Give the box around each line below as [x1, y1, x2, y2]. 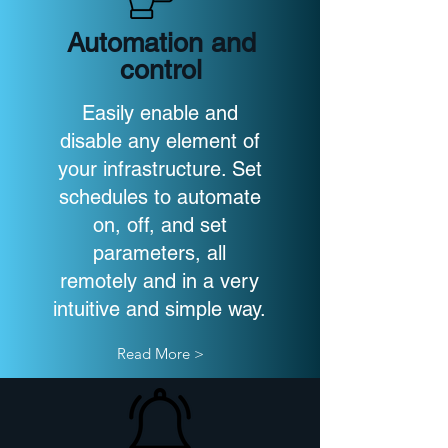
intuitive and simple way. [53, 297, 266, 321]
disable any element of [59, 129, 260, 153]
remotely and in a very [60, 269, 259, 293]
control [120, 54, 202, 85]
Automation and [66, 27, 256, 58]
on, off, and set [92, 213, 227, 237]
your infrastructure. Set [57, 157, 262, 181]
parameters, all [93, 241, 226, 265]
